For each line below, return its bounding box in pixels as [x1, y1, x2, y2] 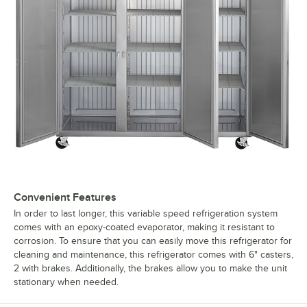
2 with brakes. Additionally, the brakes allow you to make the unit [14, 263, 287, 274]
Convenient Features [14, 191, 116, 204]
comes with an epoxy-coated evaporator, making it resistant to [14, 222, 275, 233]
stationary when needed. [14, 277, 119, 288]
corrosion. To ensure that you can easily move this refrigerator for [14, 236, 292, 247]
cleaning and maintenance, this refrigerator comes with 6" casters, [14, 249, 293, 260]
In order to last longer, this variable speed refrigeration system [14, 208, 278, 219]
